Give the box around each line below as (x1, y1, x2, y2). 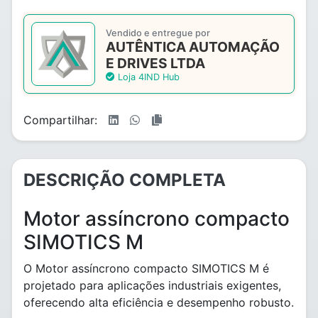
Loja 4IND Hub (115, 72, 180, 82)
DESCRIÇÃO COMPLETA (23, 170, 226, 190)
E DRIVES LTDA (106, 55, 205, 72)
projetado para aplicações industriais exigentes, (23, 278, 281, 292)
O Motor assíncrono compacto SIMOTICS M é (23, 261, 269, 275)
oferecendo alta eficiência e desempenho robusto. (23, 295, 294, 309)
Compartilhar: (23, 113, 97, 127)
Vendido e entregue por (106, 28, 210, 38)
